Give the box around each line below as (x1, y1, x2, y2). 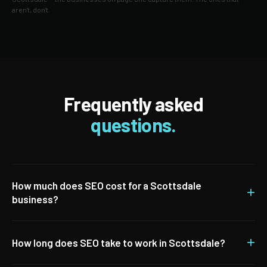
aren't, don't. (12, 5, 50, 14)
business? (12, 193, 58, 205)
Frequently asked (64, 92, 203, 115)
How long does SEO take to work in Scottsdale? (12, 236, 225, 249)
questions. (91, 113, 176, 136)
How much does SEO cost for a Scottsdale (12, 179, 201, 191)
